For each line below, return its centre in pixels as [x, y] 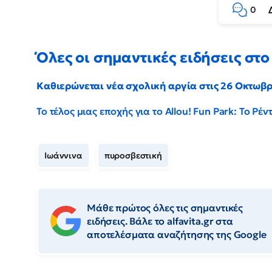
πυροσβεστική [133, 156]
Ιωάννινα [63, 156]
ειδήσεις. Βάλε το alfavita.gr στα [160, 221]
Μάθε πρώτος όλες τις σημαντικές [165, 208]
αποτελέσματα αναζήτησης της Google [177, 235]
